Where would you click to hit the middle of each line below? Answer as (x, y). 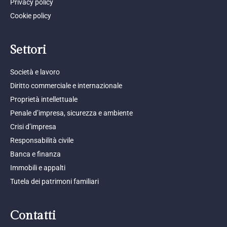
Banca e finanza (35, 154)
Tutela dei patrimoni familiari (54, 181)
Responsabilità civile (42, 140)
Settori (28, 50)
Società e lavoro (35, 72)
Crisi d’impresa (33, 126)
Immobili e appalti (38, 167)
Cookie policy (31, 15)
